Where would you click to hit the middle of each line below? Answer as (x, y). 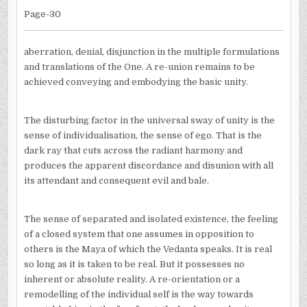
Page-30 (42, 14)
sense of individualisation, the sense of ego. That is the (143, 135)
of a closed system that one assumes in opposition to (139, 234)
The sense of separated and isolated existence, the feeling (151, 219)
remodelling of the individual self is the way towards (138, 294)
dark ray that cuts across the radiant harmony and (133, 150)
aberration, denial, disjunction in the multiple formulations (151, 51)
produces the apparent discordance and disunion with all (148, 165)
